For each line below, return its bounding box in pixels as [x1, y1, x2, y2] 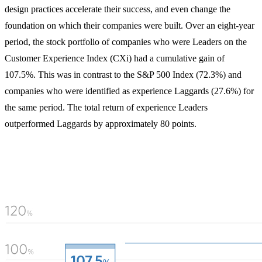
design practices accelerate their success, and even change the [5, 4, 230, 15]
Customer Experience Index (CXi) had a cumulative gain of [5, 53, 225, 64]
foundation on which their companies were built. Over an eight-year [5, 20, 254, 31]
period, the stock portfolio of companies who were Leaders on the [5, 37, 247, 47]
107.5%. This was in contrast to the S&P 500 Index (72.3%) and [5, 70, 242, 80]
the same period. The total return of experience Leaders [5, 102, 208, 113]
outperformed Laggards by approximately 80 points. [5, 119, 196, 129]
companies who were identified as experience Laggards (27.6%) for [5, 86, 254, 96]
